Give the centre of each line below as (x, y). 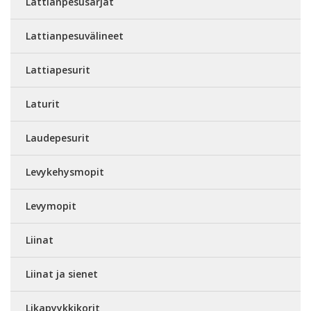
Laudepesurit (58, 138)
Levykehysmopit (65, 172)
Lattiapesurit (58, 70)
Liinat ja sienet (62, 274)
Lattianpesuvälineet (75, 36)
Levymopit (51, 206)
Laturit (43, 104)
